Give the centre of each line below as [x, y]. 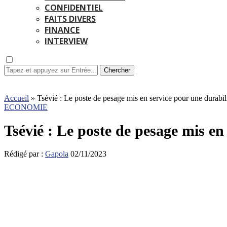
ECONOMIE [26, 107]
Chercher [117, 70]
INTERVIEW [66, 41]
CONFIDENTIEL [74, 8]
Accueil [16, 98]
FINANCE [62, 30]
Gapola [57, 154]
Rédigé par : [25, 154]
